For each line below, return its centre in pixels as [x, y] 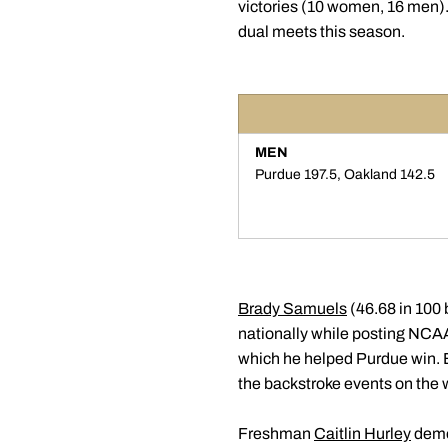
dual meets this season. [321, 31]
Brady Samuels [292, 308]
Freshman [276, 433]
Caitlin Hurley [362, 433]
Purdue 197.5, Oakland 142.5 [345, 174]
